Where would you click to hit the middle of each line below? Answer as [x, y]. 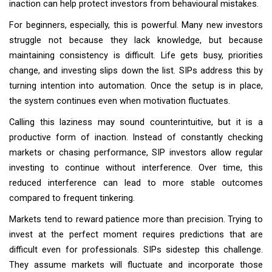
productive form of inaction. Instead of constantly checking [136, 137]
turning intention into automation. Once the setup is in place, [136, 86]
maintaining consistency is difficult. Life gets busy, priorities [136, 55]
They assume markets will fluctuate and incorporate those [136, 265]
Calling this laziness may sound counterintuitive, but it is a [136, 122]
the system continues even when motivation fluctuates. [120, 101]
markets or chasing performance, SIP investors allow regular [136, 152]
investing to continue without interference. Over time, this [136, 168]
